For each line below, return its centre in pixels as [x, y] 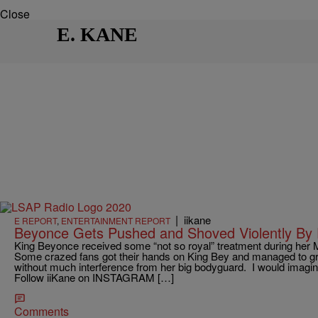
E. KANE [97, 34]
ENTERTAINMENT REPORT [116, 221]
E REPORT [35, 221]
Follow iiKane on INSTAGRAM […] [94, 278]
